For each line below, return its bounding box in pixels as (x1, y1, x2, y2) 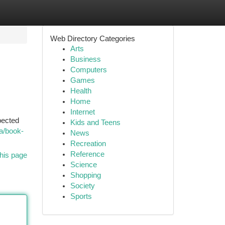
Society (70, 182, 95, 190)
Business (70, 55, 101, 63)
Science (70, 161, 97, 169)
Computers (70, 66, 107, 74)
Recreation (70, 140, 106, 148)
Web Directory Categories (50, 34, 135, 43)
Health (70, 87, 91, 95)
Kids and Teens (70, 119, 121, 127)
